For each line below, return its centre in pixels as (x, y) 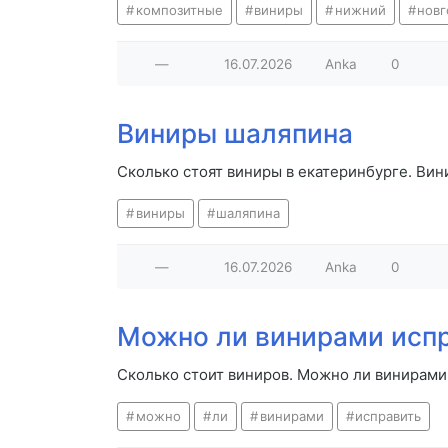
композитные (179, 10)
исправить (388, 416)
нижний (360, 10)
